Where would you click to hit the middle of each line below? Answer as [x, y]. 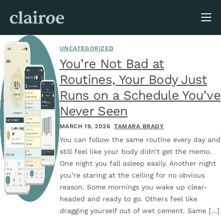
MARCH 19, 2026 [85, 126]
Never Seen [93, 111]
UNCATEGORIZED [87, 48]
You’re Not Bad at [112, 64]
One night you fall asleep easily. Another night [138, 163]
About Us [34, 33]
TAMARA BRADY [139, 126]
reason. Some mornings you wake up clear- [133, 187]
